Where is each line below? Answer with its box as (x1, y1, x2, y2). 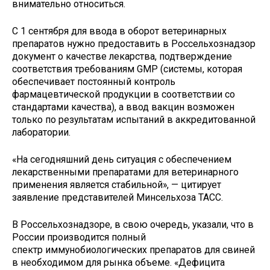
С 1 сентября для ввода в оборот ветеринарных (12, 25, 227, 37)
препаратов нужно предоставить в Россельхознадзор (12, 38, 256, 50)
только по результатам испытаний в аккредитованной (12, 114, 256, 126)
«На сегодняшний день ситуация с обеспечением (12, 153, 231, 165)
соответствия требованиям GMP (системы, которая (12, 63, 242, 75)
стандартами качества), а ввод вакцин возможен (12, 101, 234, 113)
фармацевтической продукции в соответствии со (12, 89, 235, 101)
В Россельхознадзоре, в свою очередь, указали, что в (12, 218, 254, 230)
